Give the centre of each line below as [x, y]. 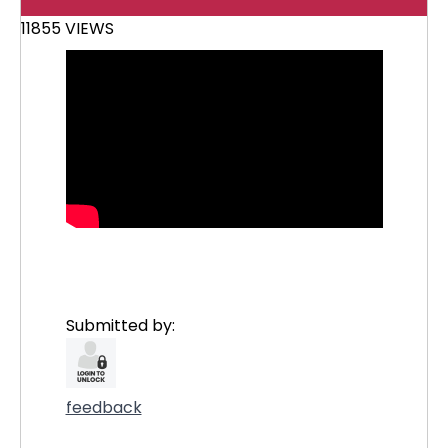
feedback [103, 407]
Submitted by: [120, 325]
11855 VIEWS [67, 28]
